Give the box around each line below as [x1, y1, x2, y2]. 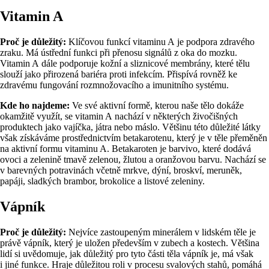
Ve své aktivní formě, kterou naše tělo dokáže [70, 100, 244, 110]
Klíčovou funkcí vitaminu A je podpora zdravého [66, 36, 255, 47]
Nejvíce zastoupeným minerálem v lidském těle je [66, 226, 256, 237]
